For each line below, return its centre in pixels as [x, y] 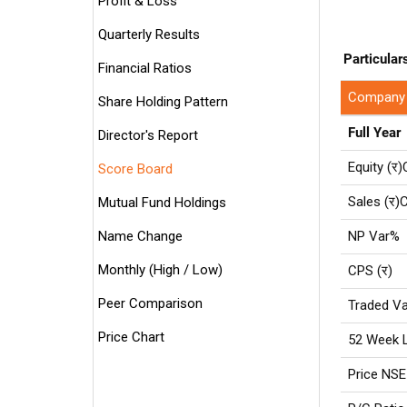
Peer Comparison [150, 303]
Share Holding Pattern [163, 102]
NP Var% [374, 236]
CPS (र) [370, 271]
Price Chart [131, 337]
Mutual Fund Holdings [162, 203]
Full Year [374, 133]
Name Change [140, 236]
